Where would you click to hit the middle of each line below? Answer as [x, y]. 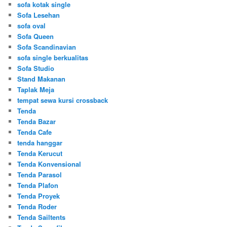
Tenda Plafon [38, 185]
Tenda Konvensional [49, 164]
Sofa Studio [36, 68]
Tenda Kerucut [40, 154]
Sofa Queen [36, 36]
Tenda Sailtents [42, 217]
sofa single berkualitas [53, 58]
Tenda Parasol [40, 175]
